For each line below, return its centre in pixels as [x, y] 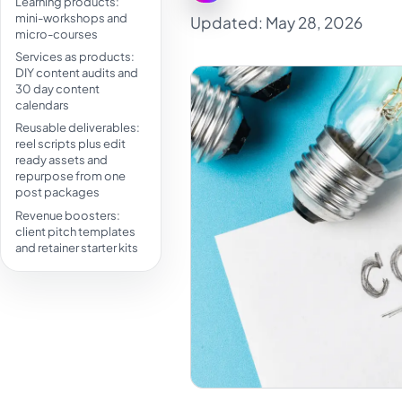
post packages [57, 192]
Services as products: [75, 57]
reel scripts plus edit [70, 144]
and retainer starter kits [77, 247]
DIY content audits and [77, 73]
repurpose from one [70, 176]
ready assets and [61, 160]
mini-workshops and [71, 18]
